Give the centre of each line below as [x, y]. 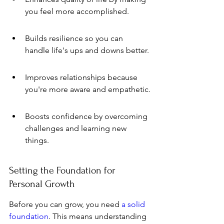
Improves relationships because [82, 77]
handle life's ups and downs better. [87, 50]
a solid [134, 204]
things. [37, 140]
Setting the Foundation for [63, 170]
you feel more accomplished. [77, 11]
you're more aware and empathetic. [88, 89]
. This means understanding [98, 216]
